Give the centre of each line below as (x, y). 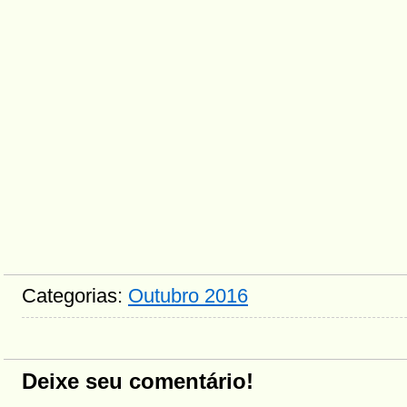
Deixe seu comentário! (138, 381)
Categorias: (75, 296)
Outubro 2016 (188, 296)
